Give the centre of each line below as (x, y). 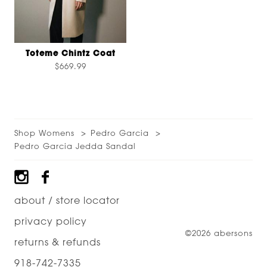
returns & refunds (58, 242)
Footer (29, 175)
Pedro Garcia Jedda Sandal (75, 145)
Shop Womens (44, 132)
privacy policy (51, 221)
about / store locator (67, 201)
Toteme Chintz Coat (70, 53)
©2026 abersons (219, 232)
